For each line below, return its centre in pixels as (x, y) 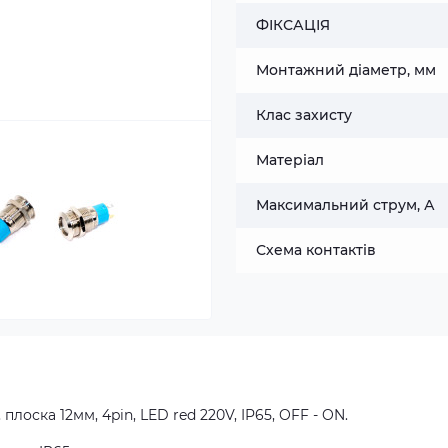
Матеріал (290, 160)
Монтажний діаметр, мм (346, 70)
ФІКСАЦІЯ (293, 25)
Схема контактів (316, 250)
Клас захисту (304, 115)
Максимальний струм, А (345, 205)
